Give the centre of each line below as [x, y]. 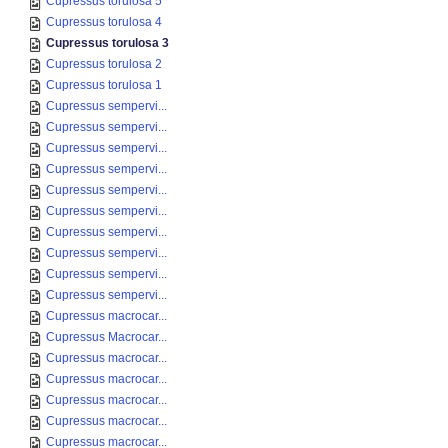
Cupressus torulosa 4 [104, 22]
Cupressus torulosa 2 [104, 64]
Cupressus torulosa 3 [107, 43]
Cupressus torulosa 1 [104, 85]
